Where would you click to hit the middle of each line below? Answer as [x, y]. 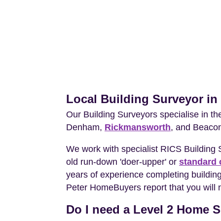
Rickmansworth [138, 128]
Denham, [85, 128]
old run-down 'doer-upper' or [123, 162]
